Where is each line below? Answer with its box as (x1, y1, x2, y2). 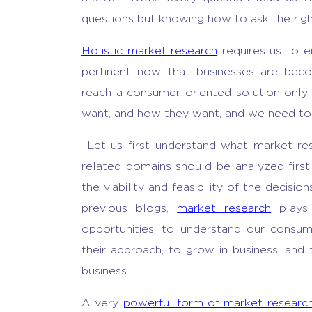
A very (81, 297, 123, 309)
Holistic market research (81, 45, 218, 56)
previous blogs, (81, 202, 178, 214)
